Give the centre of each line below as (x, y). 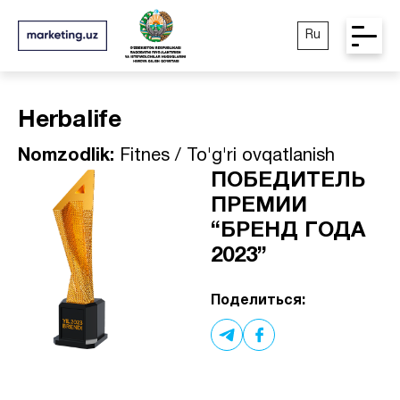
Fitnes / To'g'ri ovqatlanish (225, 156)
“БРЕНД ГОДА (288, 231)
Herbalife (70, 121)
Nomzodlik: (66, 156)
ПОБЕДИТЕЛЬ (288, 181)
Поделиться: (258, 300)
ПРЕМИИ (259, 206)
